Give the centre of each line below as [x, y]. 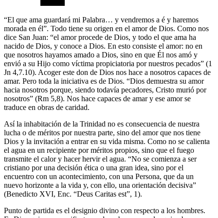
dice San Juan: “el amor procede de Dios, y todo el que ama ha [100, 37]
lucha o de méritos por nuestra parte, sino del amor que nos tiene [102, 132]
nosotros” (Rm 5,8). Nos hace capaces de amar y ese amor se [97, 98]
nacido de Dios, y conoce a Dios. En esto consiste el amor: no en [103, 46]
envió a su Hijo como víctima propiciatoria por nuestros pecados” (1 [108, 63]
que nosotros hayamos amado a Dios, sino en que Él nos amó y [101, 54]
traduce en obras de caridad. [47, 107]
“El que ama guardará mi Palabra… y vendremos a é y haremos [101, 19]
